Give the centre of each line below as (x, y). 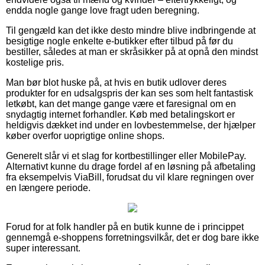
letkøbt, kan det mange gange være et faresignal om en (121, 104)
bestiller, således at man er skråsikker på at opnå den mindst (132, 52)
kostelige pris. (35, 63)
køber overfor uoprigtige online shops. (85, 136)
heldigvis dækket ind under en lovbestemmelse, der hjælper (131, 125)
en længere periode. (48, 188)
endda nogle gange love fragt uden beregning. (103, 11)
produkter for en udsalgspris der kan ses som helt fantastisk (130, 93)
